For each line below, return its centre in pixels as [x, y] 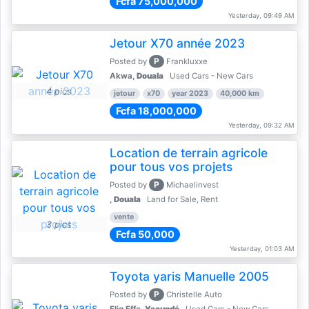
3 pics [59, 224]
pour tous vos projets [171, 167]
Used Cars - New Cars [210, 76]
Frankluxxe [187, 61]
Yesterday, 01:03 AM [262, 249]
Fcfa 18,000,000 [156, 111]
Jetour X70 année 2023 [177, 43]
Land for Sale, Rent [181, 199]
